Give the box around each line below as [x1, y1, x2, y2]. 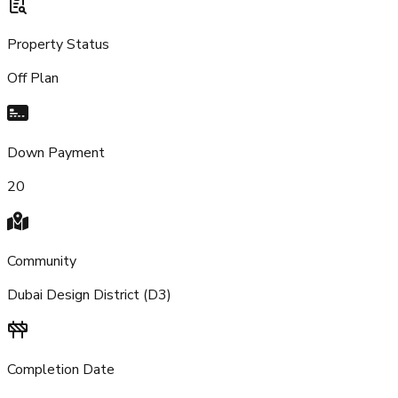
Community [7, 251, 76, 271]
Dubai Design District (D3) [7, 284, 171, 305]
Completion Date [7, 359, 115, 379]
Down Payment [7, 142, 105, 163]
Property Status [7, 34, 109, 54]
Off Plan [7, 68, 59, 88]
